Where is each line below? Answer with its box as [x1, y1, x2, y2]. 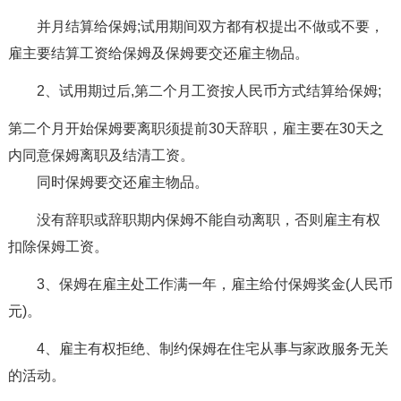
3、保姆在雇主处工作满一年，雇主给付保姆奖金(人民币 [36, 276, 393, 292]
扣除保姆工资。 [7, 238, 108, 254]
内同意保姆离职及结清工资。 [7, 147, 194, 163]
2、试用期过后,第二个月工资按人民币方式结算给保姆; [36, 82, 381, 98]
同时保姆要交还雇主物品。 [36, 174, 209, 190]
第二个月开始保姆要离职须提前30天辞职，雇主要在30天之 [7, 120, 384, 136]
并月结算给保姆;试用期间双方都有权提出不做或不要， [36, 18, 384, 34]
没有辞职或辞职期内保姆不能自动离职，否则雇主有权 [36, 211, 380, 227]
